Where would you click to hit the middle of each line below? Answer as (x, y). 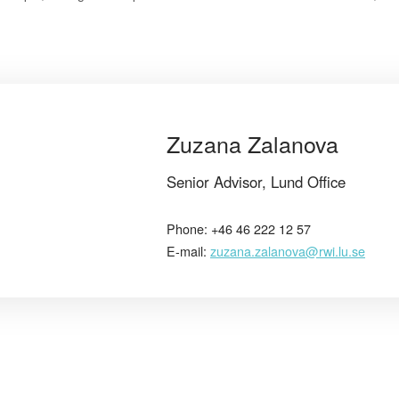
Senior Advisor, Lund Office (256, 181)
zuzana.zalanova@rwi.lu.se (288, 250)
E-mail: (188, 250)
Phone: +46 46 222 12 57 (239, 228)
